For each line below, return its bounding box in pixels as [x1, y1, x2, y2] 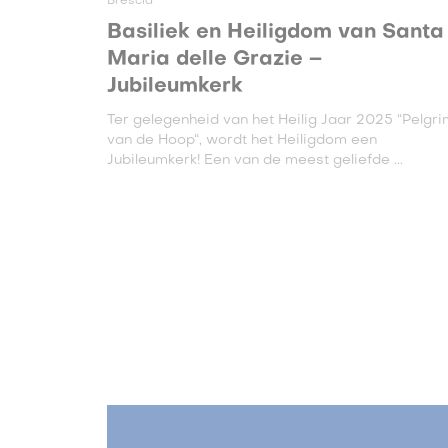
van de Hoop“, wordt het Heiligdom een [106, 134, 377, 147]
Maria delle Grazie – [106, 50, 322, 70]
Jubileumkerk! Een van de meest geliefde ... [106, 154, 403, 167]
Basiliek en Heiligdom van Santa [106, 23, 444, 43]
